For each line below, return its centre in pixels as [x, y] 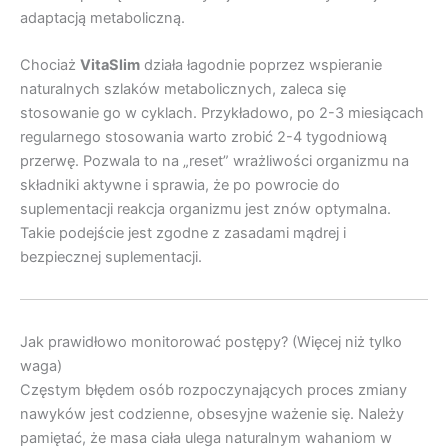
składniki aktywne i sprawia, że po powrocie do [180, 185]
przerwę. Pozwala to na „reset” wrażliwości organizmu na [214, 161]
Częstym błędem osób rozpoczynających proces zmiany [213, 390]
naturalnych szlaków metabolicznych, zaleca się [183, 89]
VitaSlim [110, 65]
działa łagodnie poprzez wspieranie [261, 65]
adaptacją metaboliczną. [102, 17]
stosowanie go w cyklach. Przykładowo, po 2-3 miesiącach [222, 113]
